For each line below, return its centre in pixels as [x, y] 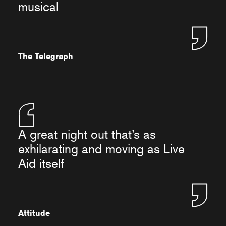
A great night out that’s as [87, 134]
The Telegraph [46, 56]
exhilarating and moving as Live [101, 149]
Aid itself [41, 163]
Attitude [34, 213]
